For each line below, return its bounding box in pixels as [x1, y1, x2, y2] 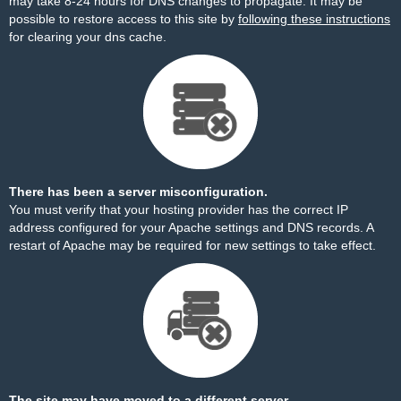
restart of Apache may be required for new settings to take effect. [9, 238, 376, 252]
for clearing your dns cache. [9, 30, 166, 44]
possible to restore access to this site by [9, 12, 238, 26]
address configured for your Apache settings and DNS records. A [9, 220, 373, 235]
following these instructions [238, 12, 390, 26]
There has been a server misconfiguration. [9, 184, 268, 199]
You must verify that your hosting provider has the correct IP [9, 202, 348, 217]
